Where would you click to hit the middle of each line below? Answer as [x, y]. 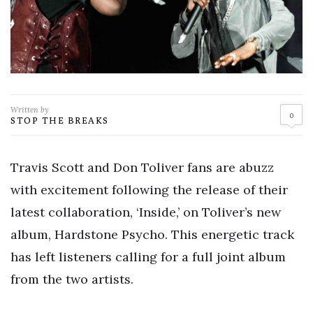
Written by [30, 109]
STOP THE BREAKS [60, 120]
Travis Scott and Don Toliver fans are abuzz [142, 167]
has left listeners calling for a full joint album [148, 256]
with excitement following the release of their [149, 189]
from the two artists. [72, 279]
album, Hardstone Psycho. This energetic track [152, 234]
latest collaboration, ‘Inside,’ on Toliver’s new [146, 212]
